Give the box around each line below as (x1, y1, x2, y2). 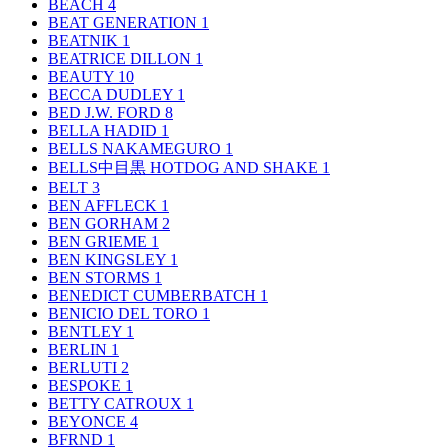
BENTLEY (48, 322, 126, 340)
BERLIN (48, 340, 111, 358)
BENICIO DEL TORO (48, 304, 202, 322)
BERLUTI (48, 358, 121, 376)
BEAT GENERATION (48, 13, 201, 31)
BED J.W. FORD (48, 103, 165, 121)
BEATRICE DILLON (48, 49, 195, 67)
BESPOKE (48, 376, 125, 394)
